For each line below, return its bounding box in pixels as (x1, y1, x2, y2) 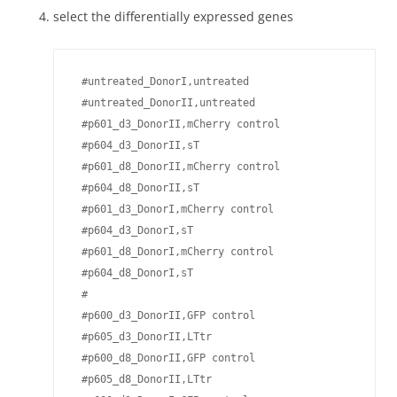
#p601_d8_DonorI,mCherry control (75, 245, 274, 258)
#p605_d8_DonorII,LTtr (75, 373, 218, 385)
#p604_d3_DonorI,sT (75, 224, 193, 237)
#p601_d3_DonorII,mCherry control (75, 118, 280, 130)
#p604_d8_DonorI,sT (75, 267, 193, 279)
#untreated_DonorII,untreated (75, 97, 255, 109)
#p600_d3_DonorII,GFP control (75, 309, 255, 322)
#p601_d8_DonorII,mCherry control (75, 160, 280, 173)
